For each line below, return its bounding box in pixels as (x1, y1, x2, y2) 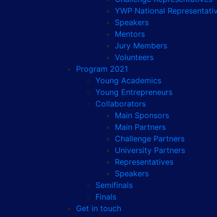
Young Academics (95, 75, 161, 85)
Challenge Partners (115, 133, 185, 143)
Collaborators (95, 98, 146, 108)
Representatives (115, 156, 173, 167)
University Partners (115, 145, 185, 155)
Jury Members (115, 40, 167, 50)
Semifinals (95, 180, 133, 190)
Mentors (115, 29, 145, 39)
